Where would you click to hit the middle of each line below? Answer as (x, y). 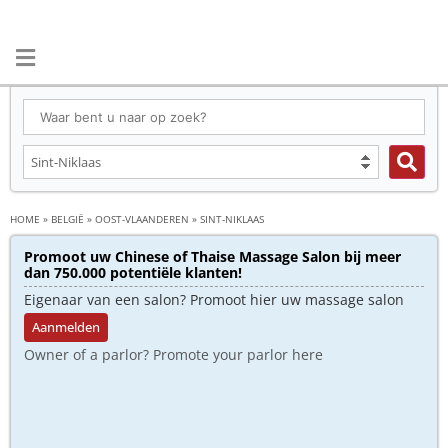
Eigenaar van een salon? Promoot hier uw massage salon (214, 299)
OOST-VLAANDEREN (142, 219)
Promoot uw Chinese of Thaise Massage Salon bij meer (212, 256)
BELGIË (67, 219)
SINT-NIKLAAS (232, 219)
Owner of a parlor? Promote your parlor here (173, 354)
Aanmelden (66, 327)
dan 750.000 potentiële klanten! (133, 272)
